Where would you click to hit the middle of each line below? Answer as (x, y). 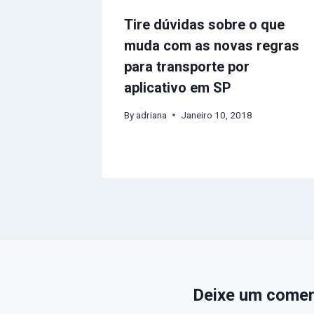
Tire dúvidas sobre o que (204, 24)
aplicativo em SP (178, 87)
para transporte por (187, 66)
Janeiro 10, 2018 (217, 115)
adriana (152, 115)
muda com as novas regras (212, 45)
